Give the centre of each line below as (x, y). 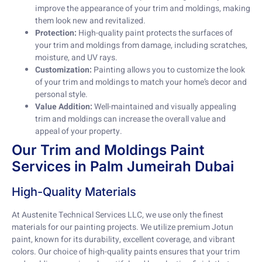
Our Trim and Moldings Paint (108, 150)
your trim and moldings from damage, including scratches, (141, 46)
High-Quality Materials (74, 192)
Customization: (63, 70)
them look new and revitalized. (90, 21)
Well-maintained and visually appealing (164, 107)
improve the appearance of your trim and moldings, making (143, 9)
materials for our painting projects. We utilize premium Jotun (123, 227)
